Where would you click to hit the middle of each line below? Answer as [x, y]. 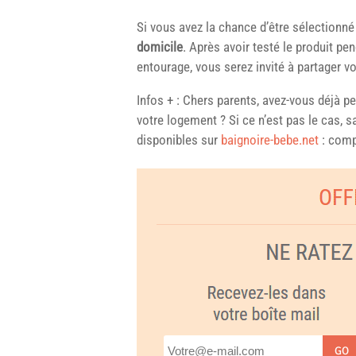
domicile [160, 46]
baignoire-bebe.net [270, 139]
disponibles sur [179, 139]
